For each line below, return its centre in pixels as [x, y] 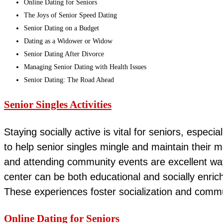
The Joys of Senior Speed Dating [70, 15]
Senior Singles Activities [58, 105]
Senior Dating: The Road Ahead [69, 80]
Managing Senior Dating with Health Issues [85, 67]
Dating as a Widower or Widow [68, 41]
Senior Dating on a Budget [61, 28]
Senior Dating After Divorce [64, 54]
